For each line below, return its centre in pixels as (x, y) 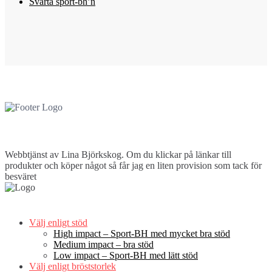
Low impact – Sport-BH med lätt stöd (126, 256)
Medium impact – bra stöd (104, 245)
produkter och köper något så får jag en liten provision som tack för (133, 166)
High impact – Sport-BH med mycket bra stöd (142, 234)
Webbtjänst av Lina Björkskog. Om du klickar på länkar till (118, 155)
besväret (21, 177)
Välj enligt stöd (58, 223)
